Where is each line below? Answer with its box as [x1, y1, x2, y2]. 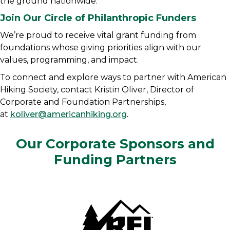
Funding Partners [53, 151, 177, 168]
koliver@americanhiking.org [10, 109, 127, 119]
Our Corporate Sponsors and [15, 136, 215, 152]
